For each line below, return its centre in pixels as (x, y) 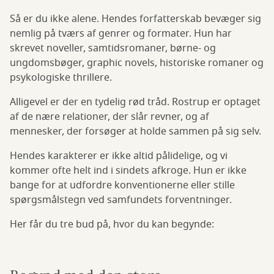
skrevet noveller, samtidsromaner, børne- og (113, 48)
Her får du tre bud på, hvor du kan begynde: (112, 224)
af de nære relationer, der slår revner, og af (109, 117)
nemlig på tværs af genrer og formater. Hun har (121, 33)
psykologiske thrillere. (61, 77)
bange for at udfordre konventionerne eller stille (122, 185)
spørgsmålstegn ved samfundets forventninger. (121, 200)
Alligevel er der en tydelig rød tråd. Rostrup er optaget (135, 102)
